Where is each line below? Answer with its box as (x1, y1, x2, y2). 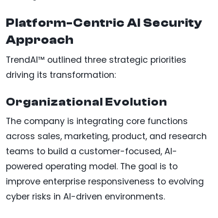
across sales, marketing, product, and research (6, 130, 207, 143)
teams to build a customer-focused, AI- (6, 145, 177, 158)
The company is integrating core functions (6, 115, 188, 127)
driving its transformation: (6, 69, 116, 81)
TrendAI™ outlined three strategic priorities (6, 54, 186, 66)
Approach (6, 33, 74, 47)
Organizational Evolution (6, 95, 167, 109)
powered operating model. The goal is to (6, 161, 178, 173)
